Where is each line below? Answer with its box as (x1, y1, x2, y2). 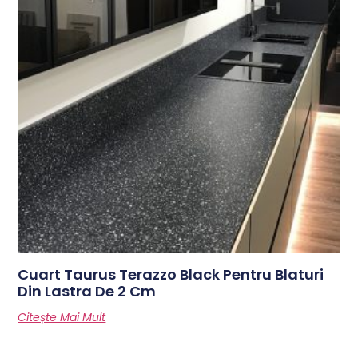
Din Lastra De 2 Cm (18, 281, 157, 302)
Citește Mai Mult (18, 309, 106, 326)
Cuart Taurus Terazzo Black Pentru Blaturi (18, 265, 324, 285)
